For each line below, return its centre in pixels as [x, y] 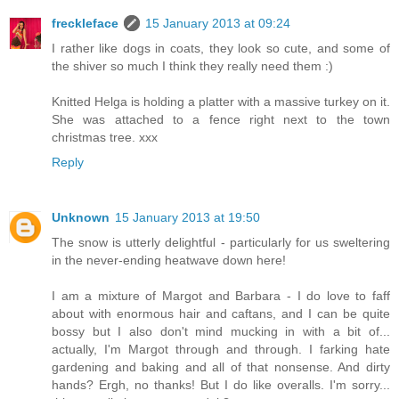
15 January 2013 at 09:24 [218, 24]
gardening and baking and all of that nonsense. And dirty [221, 367]
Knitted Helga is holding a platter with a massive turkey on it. [221, 102]
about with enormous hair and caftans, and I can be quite [221, 314]
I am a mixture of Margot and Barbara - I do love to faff [221, 296]
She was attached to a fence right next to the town [221, 120]
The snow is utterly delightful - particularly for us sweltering [221, 243]
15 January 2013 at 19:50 [187, 218]
